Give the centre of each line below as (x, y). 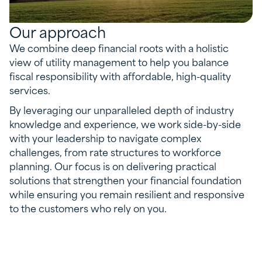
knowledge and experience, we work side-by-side (125, 123)
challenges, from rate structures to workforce (115, 151)
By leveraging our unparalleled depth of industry (122, 109)
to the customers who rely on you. (88, 207)
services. (31, 89)
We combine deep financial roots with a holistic (119, 47)
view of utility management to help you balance (119, 61)
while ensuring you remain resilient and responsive (127, 193)
